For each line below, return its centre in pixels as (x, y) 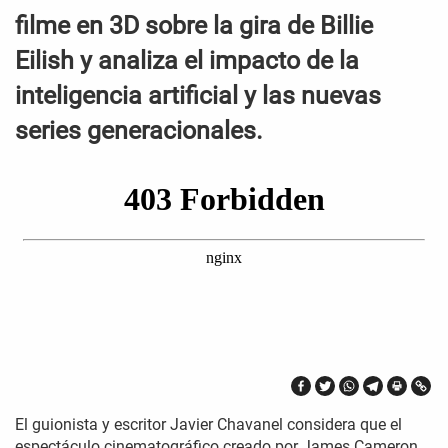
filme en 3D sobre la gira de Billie (194, 26)
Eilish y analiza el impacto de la (187, 61)
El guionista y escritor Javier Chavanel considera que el (208, 425)
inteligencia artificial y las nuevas (198, 96)
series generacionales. (139, 131)
